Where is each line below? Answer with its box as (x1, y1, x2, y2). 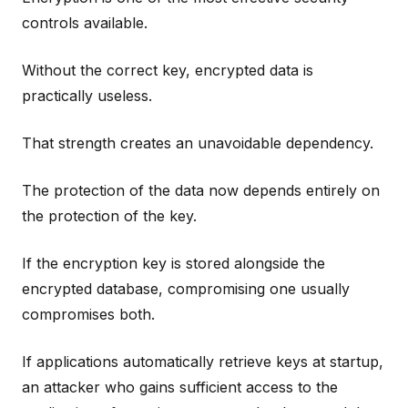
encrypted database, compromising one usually (22, 279, 350, 298)
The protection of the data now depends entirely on (22, 180, 380, 199)
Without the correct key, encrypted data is (22, 60, 313, 79)
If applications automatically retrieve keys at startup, (22, 352, 383, 371)
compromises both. (22, 304, 155, 323)
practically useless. (22, 86, 152, 105)
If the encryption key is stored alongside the (22, 253, 325, 272)
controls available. (22, 13, 148, 32)
